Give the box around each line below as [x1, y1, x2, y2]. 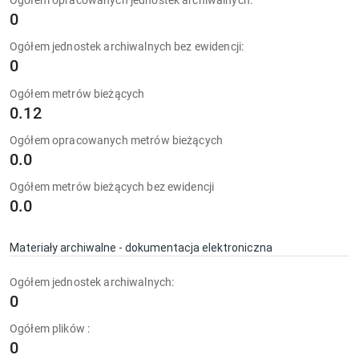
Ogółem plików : [10, 322, 91, 335]
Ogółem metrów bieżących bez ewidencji [10, 180, 215, 193]
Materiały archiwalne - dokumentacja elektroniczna [10, 241, 272, 254]
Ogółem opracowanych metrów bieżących [10, 134, 224, 147]
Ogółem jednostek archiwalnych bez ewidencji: [10, 40, 244, 53]
